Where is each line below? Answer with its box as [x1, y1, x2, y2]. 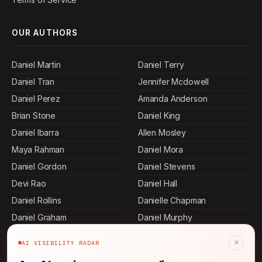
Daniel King [138, 110, 181, 120]
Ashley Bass [12, 229, 57, 239]
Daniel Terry [138, 59, 184, 70]
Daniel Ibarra [12, 127, 59, 137]
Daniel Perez [12, 93, 60, 104]
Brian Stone [12, 110, 56, 120]
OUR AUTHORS [12, 27, 78, 37]
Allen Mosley [138, 127, 186, 137]
